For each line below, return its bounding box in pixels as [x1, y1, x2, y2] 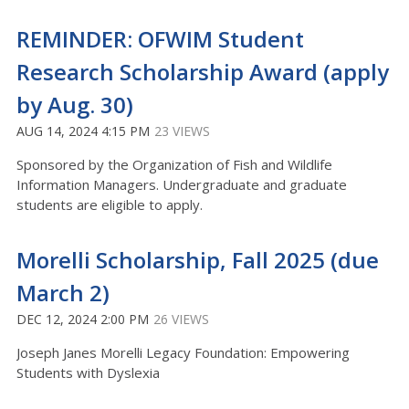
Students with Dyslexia [16, 363, 163, 382]
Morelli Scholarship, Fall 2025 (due [16, 245, 379, 275]
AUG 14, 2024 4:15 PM [16, 122, 150, 140]
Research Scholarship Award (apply [16, 57, 389, 87]
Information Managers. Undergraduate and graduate [16, 175, 347, 194]
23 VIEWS [154, 122, 210, 140]
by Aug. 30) [16, 89, 133, 120]
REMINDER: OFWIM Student [16, 24, 304, 54]
